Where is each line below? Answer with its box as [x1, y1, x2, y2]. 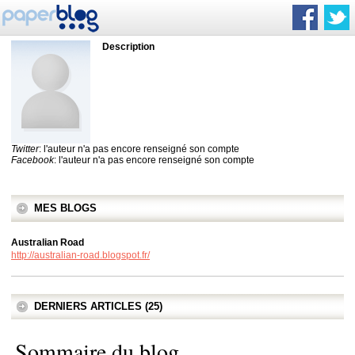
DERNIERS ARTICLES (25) [34, 300, 162, 312]
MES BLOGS [34, 202, 97, 214]
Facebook [11, 155, 54, 166]
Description [102, 41, 155, 52]
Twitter [11, 143, 39, 155]
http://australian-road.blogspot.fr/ [11, 250, 150, 261]
